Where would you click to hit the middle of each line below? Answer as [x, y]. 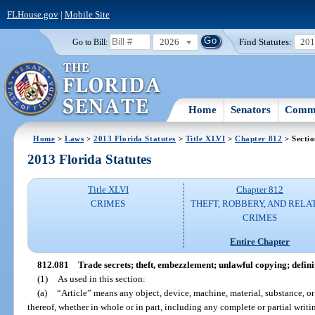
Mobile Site [87, 14]
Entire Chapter [260, 241]
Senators [251, 109]
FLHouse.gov [32, 14]
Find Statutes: [266, 41]
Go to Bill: [90, 42]
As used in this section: [101, 278]
